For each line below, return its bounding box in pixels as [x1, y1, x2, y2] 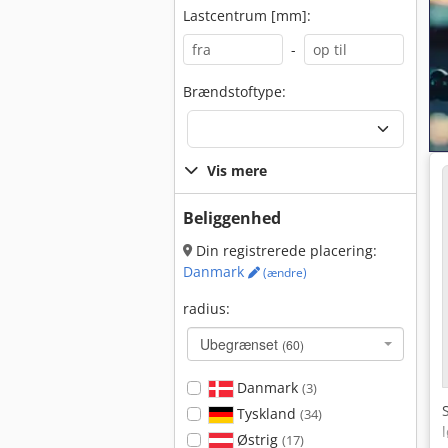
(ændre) [260, 264, 307, 281]
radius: [183, 299, 230, 318]
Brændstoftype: [183, 82, 286, 101]
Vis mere [207, 161, 267, 180]
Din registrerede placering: [192, 241, 377, 260]
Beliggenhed [183, 207, 281, 229]
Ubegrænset [200, 334, 282, 354]
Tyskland [232, 404, 300, 423]
